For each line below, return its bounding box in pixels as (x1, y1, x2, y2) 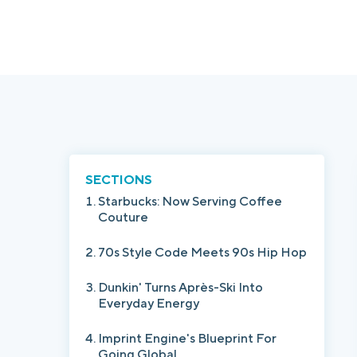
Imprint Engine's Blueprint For (98, 331, 277, 346)
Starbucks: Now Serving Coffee (98, 194, 282, 209)
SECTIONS (85, 172, 152, 187)
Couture (98, 210, 148, 225)
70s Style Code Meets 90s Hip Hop (98, 245, 307, 260)
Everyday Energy (98, 296, 199, 311)
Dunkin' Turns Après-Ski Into (98, 280, 263, 295)
